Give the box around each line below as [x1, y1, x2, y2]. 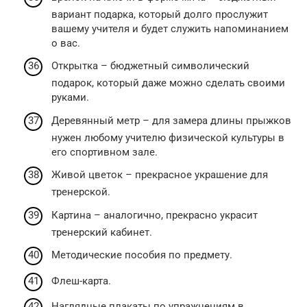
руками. [51, 91, 89, 103]
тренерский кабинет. [51, 225, 152, 238]
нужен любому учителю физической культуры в [51, 131, 284, 144]
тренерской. [51, 186, 110, 198]
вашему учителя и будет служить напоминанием [51, 22, 288, 35]
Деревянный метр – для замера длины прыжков [51, 114, 291, 127]
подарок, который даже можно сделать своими [51, 77, 285, 89]
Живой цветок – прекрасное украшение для [51, 169, 268, 181]
